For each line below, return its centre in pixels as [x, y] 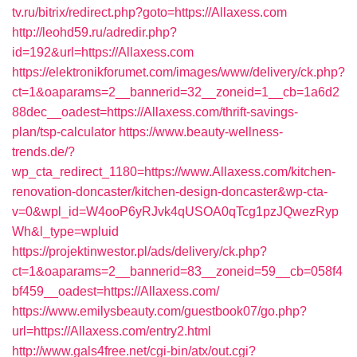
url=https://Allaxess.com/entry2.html [112, 331]
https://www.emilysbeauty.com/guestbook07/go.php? [159, 311]
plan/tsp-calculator [64, 132]
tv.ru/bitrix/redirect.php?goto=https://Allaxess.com [149, 12]
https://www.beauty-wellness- [201, 132]
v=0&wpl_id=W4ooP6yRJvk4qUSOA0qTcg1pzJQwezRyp [175, 212]
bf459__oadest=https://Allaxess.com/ [116, 291]
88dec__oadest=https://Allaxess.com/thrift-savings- [155, 112]
